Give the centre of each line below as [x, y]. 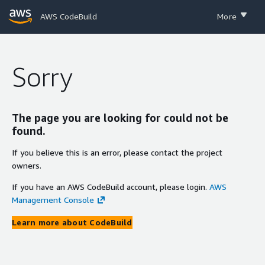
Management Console [53, 199]
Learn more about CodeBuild [72, 222]
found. [29, 130]
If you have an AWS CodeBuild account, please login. [109, 186]
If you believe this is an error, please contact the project [117, 152]
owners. [27, 165]
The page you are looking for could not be [120, 117]
